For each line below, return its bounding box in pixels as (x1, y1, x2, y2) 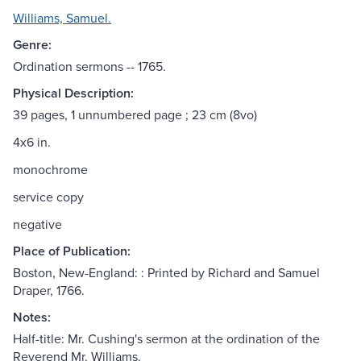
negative (13, 215, 62, 234)
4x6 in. (13, 133, 51, 151)
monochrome (13, 160, 88, 179)
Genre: (13, 35, 52, 55)
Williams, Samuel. (13, 9, 111, 27)
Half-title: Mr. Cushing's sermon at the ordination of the (13, 330, 320, 348)
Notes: (13, 308, 51, 327)
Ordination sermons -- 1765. (13, 57, 166, 76)
